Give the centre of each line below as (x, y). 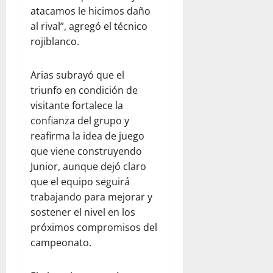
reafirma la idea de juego (87, 136)
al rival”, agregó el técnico (89, 26)
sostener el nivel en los (83, 212)
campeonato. (61, 242)
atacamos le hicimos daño (90, 11)
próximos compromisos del (94, 227)
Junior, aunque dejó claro (88, 166)
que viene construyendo (86, 151)
